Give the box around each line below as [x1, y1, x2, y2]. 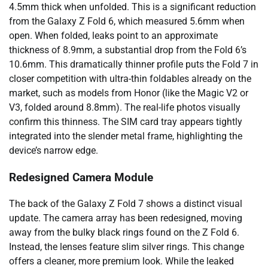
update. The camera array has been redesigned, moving [9, 212, 242, 224]
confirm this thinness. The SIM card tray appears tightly [9, 116, 242, 128]
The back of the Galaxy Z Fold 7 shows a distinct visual [9, 198, 242, 210]
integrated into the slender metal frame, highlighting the [9, 130, 242, 142]
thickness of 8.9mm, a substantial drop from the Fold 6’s [9, 44, 246, 56]
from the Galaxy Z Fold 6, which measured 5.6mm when [9, 16, 245, 28]
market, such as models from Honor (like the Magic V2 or [9, 87, 248, 99]
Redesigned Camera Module [9, 170, 153, 184]
